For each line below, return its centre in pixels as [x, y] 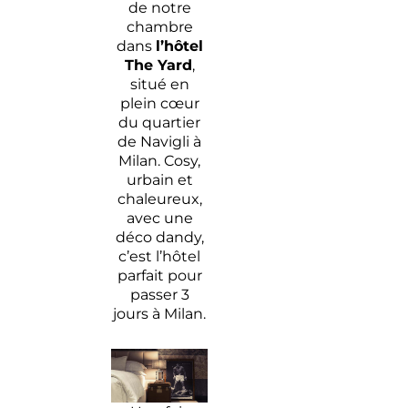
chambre [159, 26]
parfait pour [159, 275]
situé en [159, 84]
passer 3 [159, 294]
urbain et [159, 179]
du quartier [160, 122]
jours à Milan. [160, 313]
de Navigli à [160, 141]
